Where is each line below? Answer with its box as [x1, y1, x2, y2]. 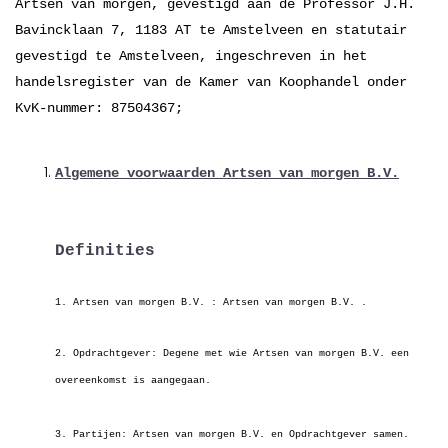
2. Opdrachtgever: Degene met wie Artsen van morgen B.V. [55, 348, 391, 359]
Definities [55, 242, 155, 260]
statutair [327, 22, 407, 38]
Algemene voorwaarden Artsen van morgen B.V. [55, 165, 399, 181]
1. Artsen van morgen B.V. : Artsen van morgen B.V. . [55, 297, 367, 308]
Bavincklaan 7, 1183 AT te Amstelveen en [15, 22, 327, 38]
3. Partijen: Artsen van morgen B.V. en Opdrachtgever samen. [55, 429, 409, 440]
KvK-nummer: [15, 100, 111, 116]
